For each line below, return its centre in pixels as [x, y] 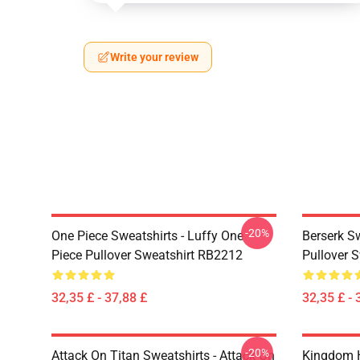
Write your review [154, 57]
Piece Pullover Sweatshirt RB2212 [147, 255]
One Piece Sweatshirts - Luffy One [147, 236]
